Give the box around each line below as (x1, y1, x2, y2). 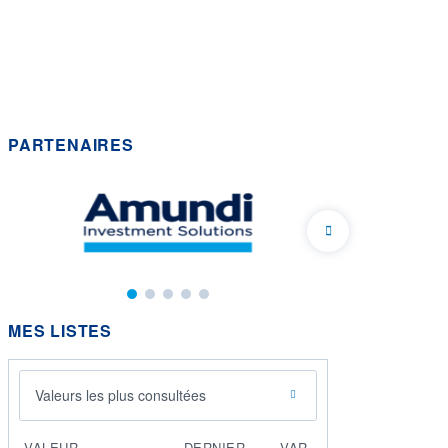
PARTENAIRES (8, 132, 134, 156)
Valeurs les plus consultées (35, 384, 206, 405)
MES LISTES (8, 318, 112, 342)
